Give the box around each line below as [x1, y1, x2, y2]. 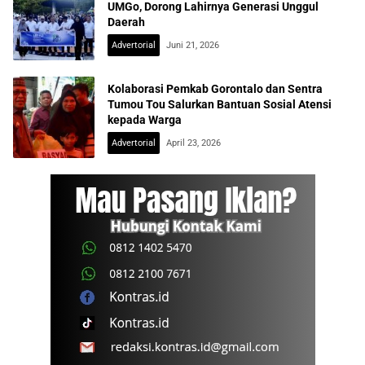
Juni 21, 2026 [166, 39, 219, 51]
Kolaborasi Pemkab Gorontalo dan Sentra [108, 81, 323, 95]
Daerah [108, 15, 145, 29]
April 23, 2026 [166, 137, 221, 148]
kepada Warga [108, 112, 182, 126]
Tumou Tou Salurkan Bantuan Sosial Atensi [108, 97, 332, 111]
